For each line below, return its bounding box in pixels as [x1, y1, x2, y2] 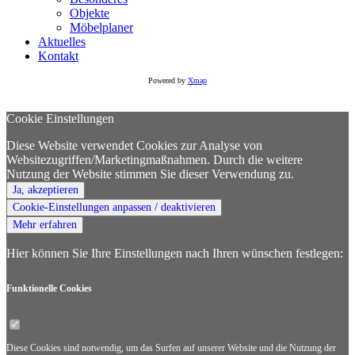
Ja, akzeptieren [13, 183, 78, 196]
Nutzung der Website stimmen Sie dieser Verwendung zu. [6, 166, 294, 181]
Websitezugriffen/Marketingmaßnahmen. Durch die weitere [6, 152, 303, 166]
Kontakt [38, 48, 78, 63]
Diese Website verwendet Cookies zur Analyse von [6, 138, 262, 152]
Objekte [70, 6, 109, 20]
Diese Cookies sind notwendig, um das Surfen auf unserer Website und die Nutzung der [6, 342, 336, 353]
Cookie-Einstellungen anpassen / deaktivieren [13, 200, 216, 213]
